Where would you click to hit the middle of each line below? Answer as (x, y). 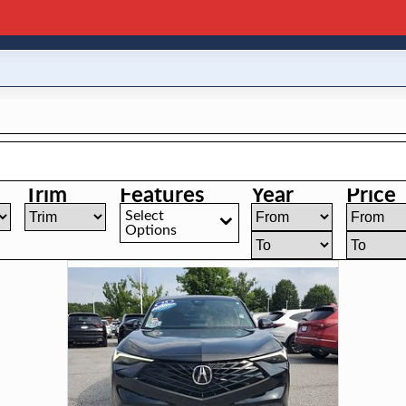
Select (145, 216)
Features (163, 196)
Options (151, 231)
